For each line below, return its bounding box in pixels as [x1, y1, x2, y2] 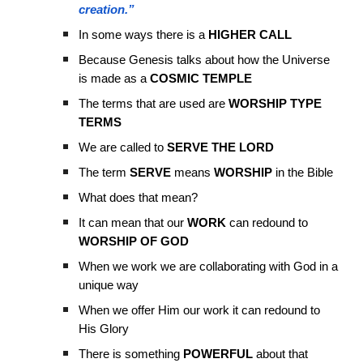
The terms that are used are [79, 97, 229, 110]
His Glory [79, 322, 130, 335]
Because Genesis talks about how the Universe [79, 53, 331, 66]
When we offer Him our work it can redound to [79, 304, 321, 317]
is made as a [79, 72, 151, 85]
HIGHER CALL [208, 28, 293, 41]
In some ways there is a [79, 28, 209, 41]
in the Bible [272, 166, 334, 179]
